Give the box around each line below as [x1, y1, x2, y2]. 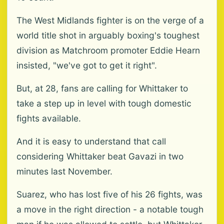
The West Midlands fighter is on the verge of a [16, 15, 204, 25]
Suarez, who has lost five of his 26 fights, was [16, 189, 202, 199]
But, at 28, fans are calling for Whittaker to [16, 83, 188, 93]
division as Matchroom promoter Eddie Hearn [16, 45, 200, 55]
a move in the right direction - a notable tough [16, 204, 203, 214]
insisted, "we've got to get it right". [16, 60, 157, 70]
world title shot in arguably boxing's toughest [16, 30, 199, 40]
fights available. [16, 113, 81, 123]
